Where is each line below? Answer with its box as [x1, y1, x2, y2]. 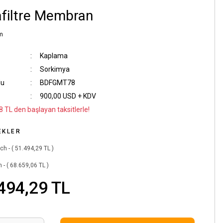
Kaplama [39, 52, 68, 60]
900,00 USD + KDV [39, 92, 96, 100]
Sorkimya [39, 65, 70, 73]
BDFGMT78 [39, 79, 75, 87]
